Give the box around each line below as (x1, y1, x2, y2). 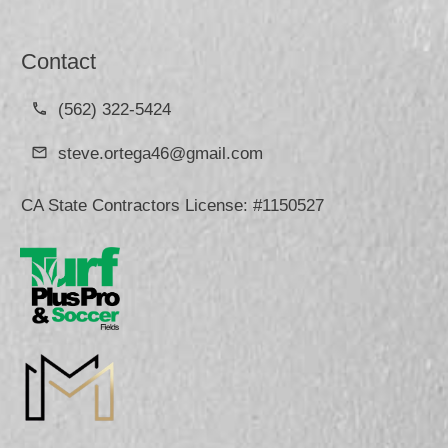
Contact (21, 49, 96, 74)
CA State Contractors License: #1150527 (21, 196, 324, 215)
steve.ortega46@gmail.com (58, 144, 263, 163)
